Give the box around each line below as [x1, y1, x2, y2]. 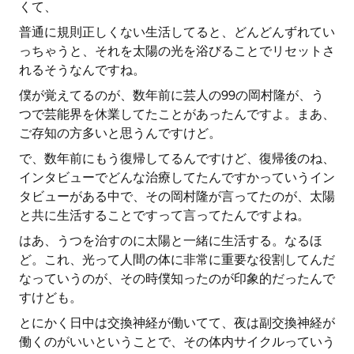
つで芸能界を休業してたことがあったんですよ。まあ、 [19, 107, 335, 122]
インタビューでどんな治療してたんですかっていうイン [19, 170, 335, 185]
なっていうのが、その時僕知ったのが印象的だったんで [19, 271, 335, 286]
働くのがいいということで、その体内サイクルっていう [19, 334, 335, 349]
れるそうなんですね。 [19, 62, 145, 77]
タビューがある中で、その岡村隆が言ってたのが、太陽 [19, 189, 335, 204]
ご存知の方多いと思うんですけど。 [19, 126, 221, 141]
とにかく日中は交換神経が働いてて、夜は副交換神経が [19, 315, 335, 330]
